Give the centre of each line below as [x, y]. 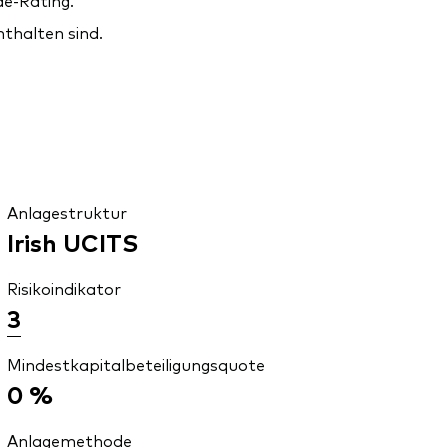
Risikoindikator [63, 288]
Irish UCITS [72, 242]
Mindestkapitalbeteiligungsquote [135, 364]
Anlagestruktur [66, 212]
